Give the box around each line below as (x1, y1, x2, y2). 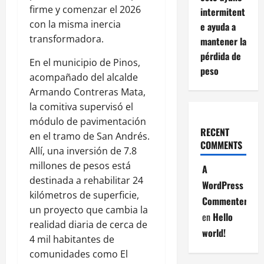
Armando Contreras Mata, (29, 85, 146, 99)
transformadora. (29, 32, 104, 46)
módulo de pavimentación (29, 115, 146, 128)
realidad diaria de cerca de (29, 218, 147, 232)
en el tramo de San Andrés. (29, 130, 150, 143)
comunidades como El (29, 247, 128, 261)
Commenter (202, 194, 247, 209)
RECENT (200, 125, 229, 140)
